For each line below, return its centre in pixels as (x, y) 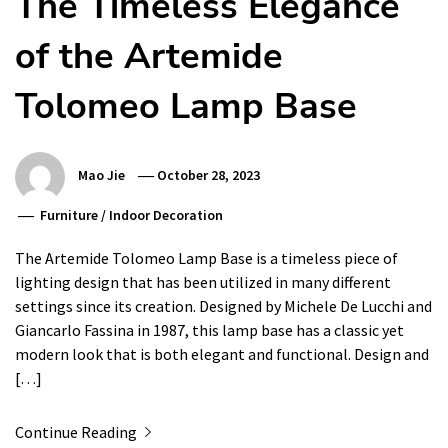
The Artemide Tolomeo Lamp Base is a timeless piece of (206, 257)
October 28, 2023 (209, 174)
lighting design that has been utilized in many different (203, 281)
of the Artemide (149, 56)
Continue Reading (77, 431)
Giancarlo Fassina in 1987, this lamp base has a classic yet (209, 329)
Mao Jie (101, 174)
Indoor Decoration (166, 214)
